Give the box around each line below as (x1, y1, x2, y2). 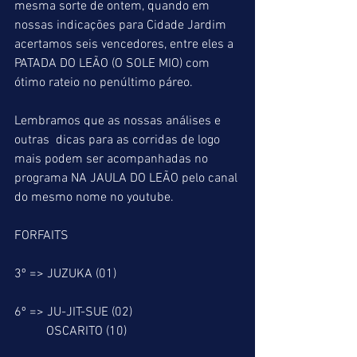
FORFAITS (14, 228, 69, 244)
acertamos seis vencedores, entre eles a (14, 37, 237, 53)
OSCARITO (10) (46, 324, 127, 339)
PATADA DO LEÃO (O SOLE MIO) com (14, 56, 213, 72)
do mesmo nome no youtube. (14, 190, 174, 206)
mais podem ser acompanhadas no (14, 151, 211, 167)
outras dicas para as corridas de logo (14, 132, 223, 148)
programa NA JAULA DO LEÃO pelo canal (14, 171, 241, 186)
